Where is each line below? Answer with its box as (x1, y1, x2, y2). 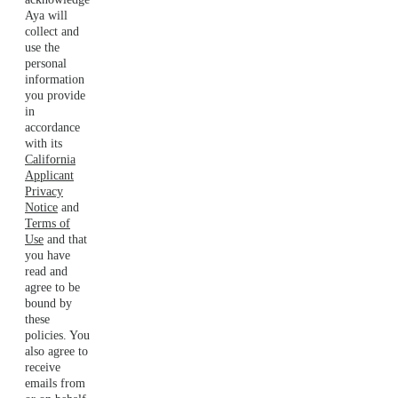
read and (25, 264, 68, 278)
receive (25, 360, 60, 374)
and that (44, 232, 87, 246)
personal (25, 56, 67, 70)
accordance (25, 120, 80, 134)
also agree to (25, 344, 88, 358)
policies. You (25, 328, 90, 342)
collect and (25, 24, 79, 38)
